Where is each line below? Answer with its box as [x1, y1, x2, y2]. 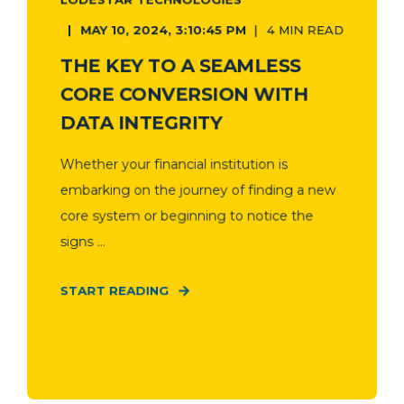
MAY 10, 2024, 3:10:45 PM [80, 22, 247, 37]
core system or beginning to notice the [60, 207, 314, 225]
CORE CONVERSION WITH [60, 83, 308, 106]
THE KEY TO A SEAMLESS [60, 54, 301, 77]
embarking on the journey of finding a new [60, 181, 336, 198]
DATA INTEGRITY [60, 111, 222, 134]
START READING [60, 282, 170, 298]
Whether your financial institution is [60, 155, 288, 173]
